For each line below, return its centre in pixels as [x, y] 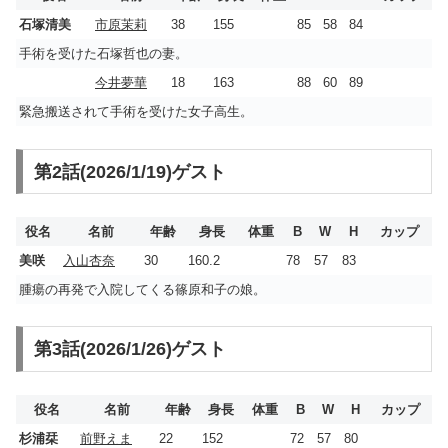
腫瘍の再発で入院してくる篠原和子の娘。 [142, 289]
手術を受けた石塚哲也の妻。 [103, 54]
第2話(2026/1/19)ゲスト [129, 171]
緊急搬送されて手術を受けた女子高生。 [136, 112]
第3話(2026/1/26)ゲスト [129, 349]
